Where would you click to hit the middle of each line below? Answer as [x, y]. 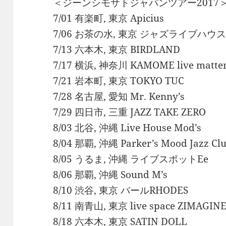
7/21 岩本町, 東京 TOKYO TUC [119, 81]
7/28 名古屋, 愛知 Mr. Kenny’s [119, 96]
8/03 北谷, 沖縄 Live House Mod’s [127, 128]
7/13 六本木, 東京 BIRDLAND [117, 49]
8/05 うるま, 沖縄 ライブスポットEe [131, 159]
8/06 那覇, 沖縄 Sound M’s [110, 175]
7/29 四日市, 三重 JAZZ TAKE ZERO [130, 112]
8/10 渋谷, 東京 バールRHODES [121, 190]
